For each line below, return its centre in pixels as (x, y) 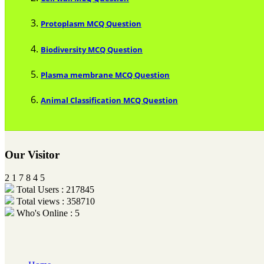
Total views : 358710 (55, 201)
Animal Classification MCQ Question (109, 100)
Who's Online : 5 (47, 213)
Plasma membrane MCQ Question (105, 75)
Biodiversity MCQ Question (92, 49)
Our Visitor (32, 155)
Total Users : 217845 (54, 189)
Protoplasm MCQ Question (91, 24)
